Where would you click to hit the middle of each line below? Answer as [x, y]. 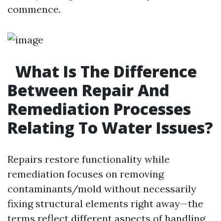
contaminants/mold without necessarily [102, 189]
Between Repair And [88, 90]
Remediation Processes [99, 109]
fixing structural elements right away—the [105, 203]
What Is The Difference [104, 71]
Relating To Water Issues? [110, 128]
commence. [34, 9]
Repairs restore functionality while [89, 159]
